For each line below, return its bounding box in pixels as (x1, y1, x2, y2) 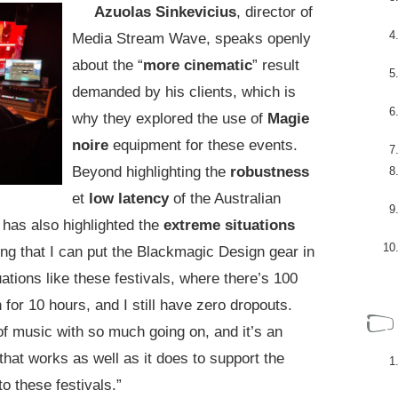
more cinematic (143, 56, 252, 74)
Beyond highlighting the (72, 163, 226, 180)
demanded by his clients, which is (72, 83, 296, 100)
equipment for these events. (113, 136, 298, 154)
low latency (89, 189, 169, 207)
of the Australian (173, 189, 281, 207)
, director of (236, 3, 313, 20)
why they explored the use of (72, 109, 263, 127)
